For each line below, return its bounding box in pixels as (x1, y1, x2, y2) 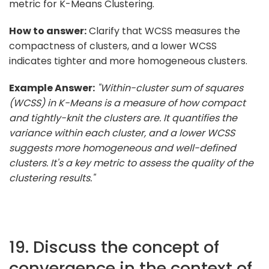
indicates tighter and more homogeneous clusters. (9, 53, 247, 68)
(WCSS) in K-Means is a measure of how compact (9, 95, 246, 110)
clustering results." (9, 171, 95, 185)
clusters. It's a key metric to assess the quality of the (9, 156, 253, 170)
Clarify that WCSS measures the (86, 23, 240, 38)
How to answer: (9, 23, 86, 38)
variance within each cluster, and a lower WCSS (9, 125, 235, 140)
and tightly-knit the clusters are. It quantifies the (9, 110, 237, 125)
